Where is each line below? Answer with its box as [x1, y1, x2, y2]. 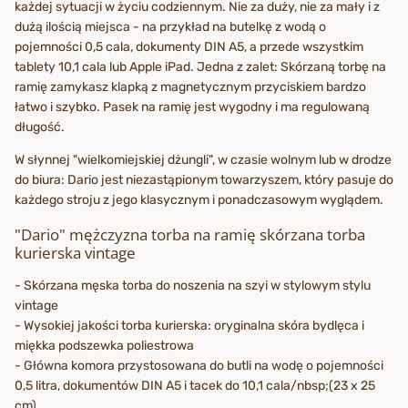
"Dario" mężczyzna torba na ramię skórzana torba [15, 224, 365, 246]
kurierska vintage [15, 242, 136, 264]
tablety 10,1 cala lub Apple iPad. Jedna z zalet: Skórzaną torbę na [15, 58, 386, 75]
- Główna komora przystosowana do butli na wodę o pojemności [15, 358, 383, 374]
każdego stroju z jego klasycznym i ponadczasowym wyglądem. [15, 191, 383, 208]
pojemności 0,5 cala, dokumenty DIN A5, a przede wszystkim [15, 38, 363, 55]
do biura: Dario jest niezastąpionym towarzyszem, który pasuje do [15, 171, 393, 188]
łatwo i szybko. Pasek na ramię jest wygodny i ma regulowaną [15, 98, 370, 115]
